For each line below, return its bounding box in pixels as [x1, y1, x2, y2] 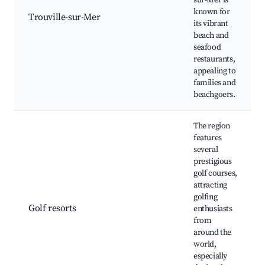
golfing [193, 192, 218, 203]
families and [193, 77, 236, 89]
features [193, 132, 222, 144]
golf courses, [193, 168, 237, 179]
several [193, 144, 218, 156]
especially [193, 251, 227, 262]
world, [193, 239, 216, 250]
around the [193, 227, 231, 238]
